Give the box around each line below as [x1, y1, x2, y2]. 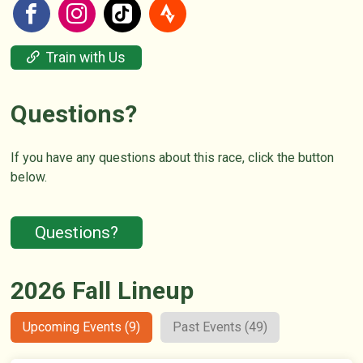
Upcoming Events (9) [23, 319, 141, 335]
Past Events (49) [173, 319, 268, 335]
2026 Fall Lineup [11, 276, 194, 305]
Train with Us [46, 49, 126, 66]
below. [11, 169, 48, 185]
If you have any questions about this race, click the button [11, 149, 335, 165]
